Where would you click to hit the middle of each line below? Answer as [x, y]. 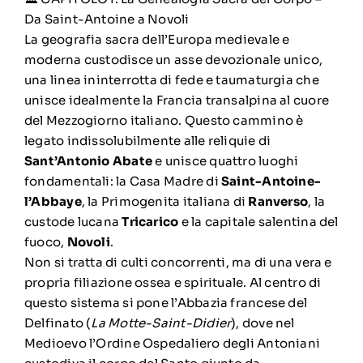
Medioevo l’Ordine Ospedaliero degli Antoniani [172, 343]
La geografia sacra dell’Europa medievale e [157, 39]
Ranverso [278, 201]
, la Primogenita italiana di [165, 201]
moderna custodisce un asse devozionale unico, [173, 60]
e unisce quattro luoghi [226, 161]
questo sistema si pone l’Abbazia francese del [166, 303]
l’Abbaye [53, 201]
